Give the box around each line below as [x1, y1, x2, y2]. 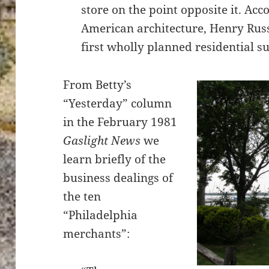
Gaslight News [63, 133, 144, 148]
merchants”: [63, 226, 130, 241]
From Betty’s [63, 77, 132, 92]
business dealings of [63, 170, 174, 186]
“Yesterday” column [63, 95, 172, 111]
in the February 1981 [63, 114, 178, 130]
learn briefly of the [63, 151, 166, 167]
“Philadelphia [63, 207, 138, 223]
